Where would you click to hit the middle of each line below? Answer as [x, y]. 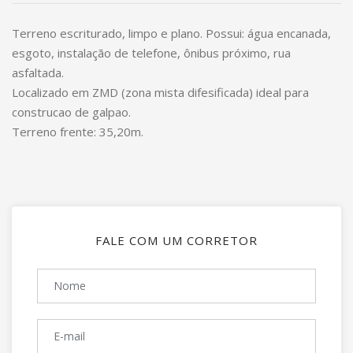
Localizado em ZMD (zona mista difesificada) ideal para [160, 92]
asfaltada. [38, 72]
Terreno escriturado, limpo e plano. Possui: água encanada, [171, 33]
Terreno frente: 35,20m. [78, 132]
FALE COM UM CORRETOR [176, 240]
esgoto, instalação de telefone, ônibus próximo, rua [151, 53]
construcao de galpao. [71, 112]
